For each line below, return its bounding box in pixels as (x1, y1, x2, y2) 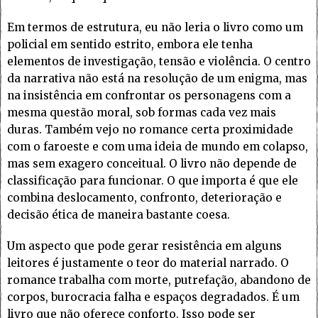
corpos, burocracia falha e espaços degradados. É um (7, 290, 300, 305)
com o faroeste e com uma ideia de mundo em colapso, (7, 140, 308, 154)
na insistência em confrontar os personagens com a (7, 89, 291, 103)
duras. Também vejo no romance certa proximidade (7, 123, 293, 137)
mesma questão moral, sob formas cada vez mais (7, 106, 276, 120)
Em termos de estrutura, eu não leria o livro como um (7, 21, 303, 35)
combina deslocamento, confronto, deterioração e (7, 191, 282, 205)
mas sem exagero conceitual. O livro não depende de (7, 157, 297, 171)
